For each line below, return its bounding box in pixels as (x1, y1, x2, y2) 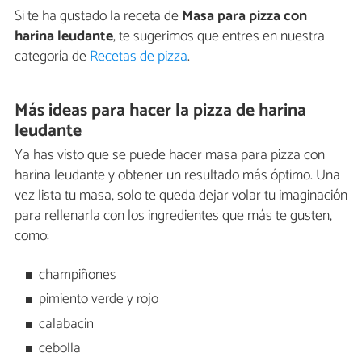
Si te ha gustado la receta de (15, 3, 182, 28)
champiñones (39, 263, 116, 287)
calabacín (39, 312, 95, 336)
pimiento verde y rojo (39, 288, 159, 312)
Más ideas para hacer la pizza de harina (15, 95, 307, 125)
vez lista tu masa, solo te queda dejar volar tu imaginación (15, 183, 347, 208)
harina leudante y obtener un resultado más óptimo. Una (15, 163, 340, 188)
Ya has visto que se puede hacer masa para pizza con (15, 143, 325, 168)
